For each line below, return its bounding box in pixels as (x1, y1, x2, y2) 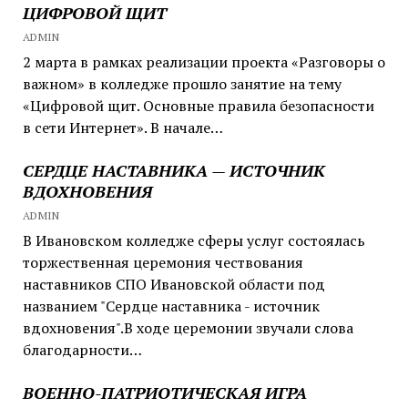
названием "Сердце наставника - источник (22, 295, 320, 316)
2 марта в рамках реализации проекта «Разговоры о (22, 51, 385, 72)
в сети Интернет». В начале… (22, 117, 223, 138)
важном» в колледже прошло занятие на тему (22, 73, 342, 94)
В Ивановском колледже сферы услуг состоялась (22, 229, 365, 250)
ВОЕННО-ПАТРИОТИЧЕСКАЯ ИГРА (22, 381, 307, 403)
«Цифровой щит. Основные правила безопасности (22, 95, 374, 116)
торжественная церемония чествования (22, 251, 303, 272)
